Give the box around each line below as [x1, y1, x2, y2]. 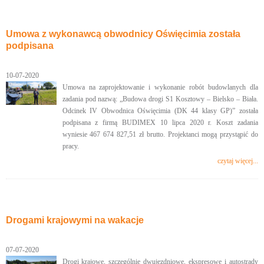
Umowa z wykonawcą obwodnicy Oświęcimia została [6, 29, 240, 39]
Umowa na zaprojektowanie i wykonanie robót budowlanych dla [62, 83, 258, 91]
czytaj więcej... [217, 157, 258, 165]
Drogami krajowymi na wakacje [6, 215, 144, 225]
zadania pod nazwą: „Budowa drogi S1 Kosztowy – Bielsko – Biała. [62, 95, 258, 103]
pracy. [62, 142, 79, 150]
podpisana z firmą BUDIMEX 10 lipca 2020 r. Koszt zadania [62, 118, 258, 127]
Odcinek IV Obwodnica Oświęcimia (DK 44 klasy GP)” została [62, 107, 258, 115]
